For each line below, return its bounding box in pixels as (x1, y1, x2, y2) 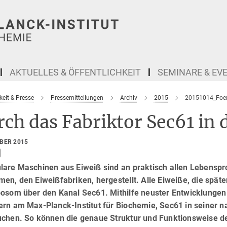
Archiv (120, 94, 137, 101)
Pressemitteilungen (50, 94, 103, 101)
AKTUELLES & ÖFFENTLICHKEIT (10, 67, 141, 78)
